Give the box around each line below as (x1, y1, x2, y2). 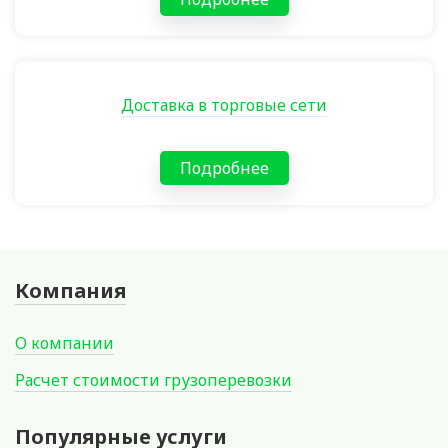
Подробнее (179, 157, 269, 179)
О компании (15, 332, 114, 354)
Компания (15, 277, 126, 304)
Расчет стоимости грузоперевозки (15, 369, 292, 391)
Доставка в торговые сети (121, 94, 327, 116)
